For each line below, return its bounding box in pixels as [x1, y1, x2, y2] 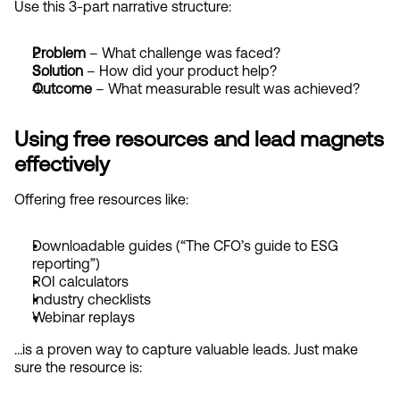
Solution [32, 62, 83, 79]
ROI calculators [32, 273, 129, 289]
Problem [32, 45, 86, 61]
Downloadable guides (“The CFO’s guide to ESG [32, 237, 338, 254]
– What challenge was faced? [86, 45, 280, 61]
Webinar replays [32, 309, 135, 325]
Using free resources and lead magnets [14, 126, 384, 151]
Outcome [32, 80, 92, 96]
